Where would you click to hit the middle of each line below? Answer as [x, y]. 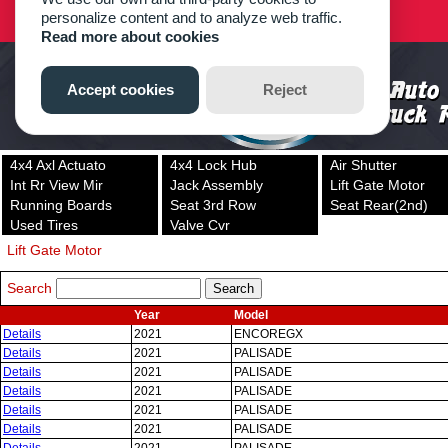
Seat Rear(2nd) [379, 205]
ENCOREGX [268, 334]
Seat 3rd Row [213, 205]
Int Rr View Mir [56, 185]
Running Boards [61, 205]
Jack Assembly [216, 185]
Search [29, 288]
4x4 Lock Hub [213, 165]
